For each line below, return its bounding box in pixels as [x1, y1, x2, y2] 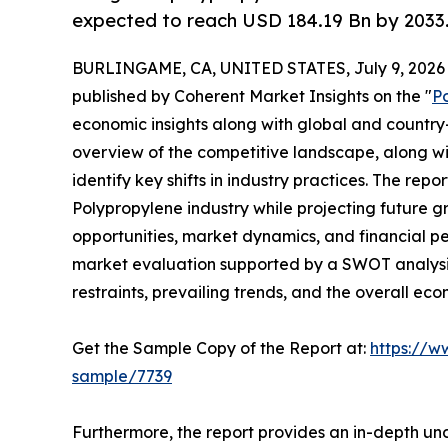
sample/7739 [72, 365, 172, 386]
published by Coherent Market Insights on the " [72, 85, 432, 106]
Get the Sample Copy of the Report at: [72, 337, 370, 358]
